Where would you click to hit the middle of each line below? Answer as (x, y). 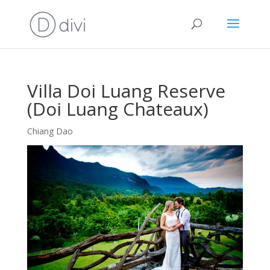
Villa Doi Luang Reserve (126, 91)
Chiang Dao (50, 131)
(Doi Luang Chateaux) (118, 109)
